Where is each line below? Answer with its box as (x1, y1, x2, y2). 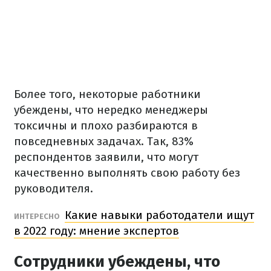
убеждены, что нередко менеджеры (14, 103, 208, 117)
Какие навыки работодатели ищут (65, 208, 254, 222)
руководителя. (14, 181, 93, 195)
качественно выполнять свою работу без (14, 166, 240, 180)
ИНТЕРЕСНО (14, 212, 62, 221)
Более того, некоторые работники (14, 87, 201, 101)
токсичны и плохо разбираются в (14, 119, 198, 132)
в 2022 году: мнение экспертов (14, 224, 179, 238)
